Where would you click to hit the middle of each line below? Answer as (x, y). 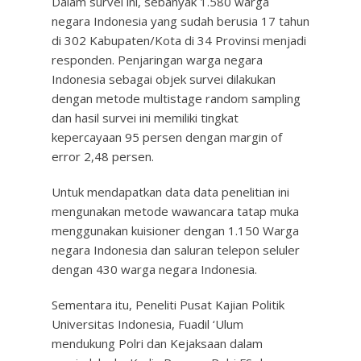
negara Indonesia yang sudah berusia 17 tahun (180, 21)
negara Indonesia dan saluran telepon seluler (176, 250)
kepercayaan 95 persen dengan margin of (167, 137)
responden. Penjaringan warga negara (157, 60)
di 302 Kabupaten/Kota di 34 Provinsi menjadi (179, 40)
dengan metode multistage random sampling (176, 98)
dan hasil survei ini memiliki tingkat (145, 118)
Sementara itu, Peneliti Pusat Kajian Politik (168, 305)
